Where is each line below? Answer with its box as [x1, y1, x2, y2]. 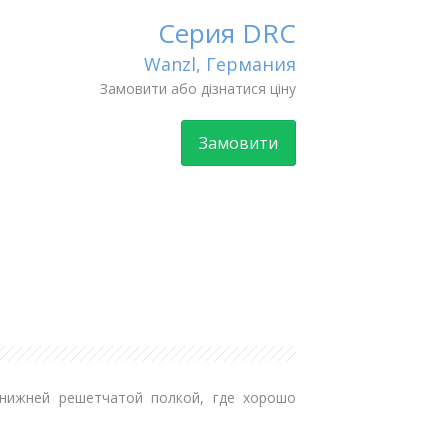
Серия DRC [157, 15, 296, 51]
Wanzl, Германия [143, 52, 296, 76]
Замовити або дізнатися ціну [99, 79, 296, 98]
